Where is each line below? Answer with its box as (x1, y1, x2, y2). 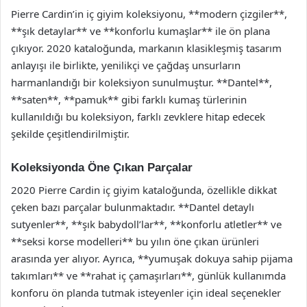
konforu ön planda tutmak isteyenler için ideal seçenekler (11, 285, 281, 299)
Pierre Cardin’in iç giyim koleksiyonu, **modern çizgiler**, (11, 7, 287, 21)
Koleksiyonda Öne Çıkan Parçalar (11, 161, 193, 174)
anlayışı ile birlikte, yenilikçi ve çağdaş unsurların (11, 58, 241, 72)
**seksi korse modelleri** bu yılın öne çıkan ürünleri (11, 234, 259, 248)
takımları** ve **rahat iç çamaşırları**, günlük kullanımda (11, 268, 286, 282)
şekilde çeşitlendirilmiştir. (11, 127, 130, 140)
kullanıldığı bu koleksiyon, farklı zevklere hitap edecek (11, 110, 265, 123)
